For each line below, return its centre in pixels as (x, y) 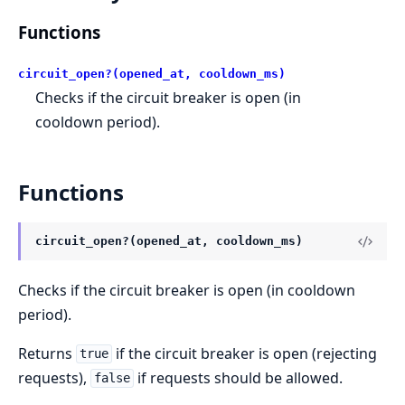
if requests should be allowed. (238, 377)
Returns (47, 353)
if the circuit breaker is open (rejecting (244, 353)
